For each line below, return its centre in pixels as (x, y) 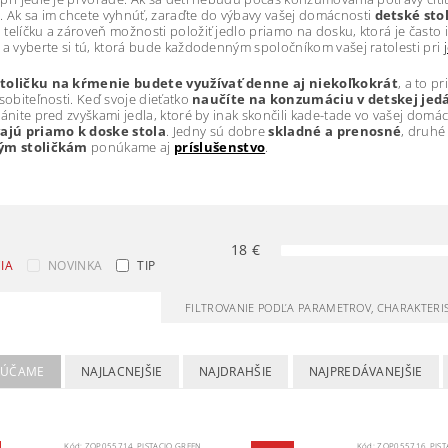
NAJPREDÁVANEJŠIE (365, 371)
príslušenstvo (219, 147)
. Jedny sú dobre (215, 131)
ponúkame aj (130, 147)
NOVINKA (75, 265)
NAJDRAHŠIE (236, 371)
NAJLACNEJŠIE (121, 371)
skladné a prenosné (333, 131)
